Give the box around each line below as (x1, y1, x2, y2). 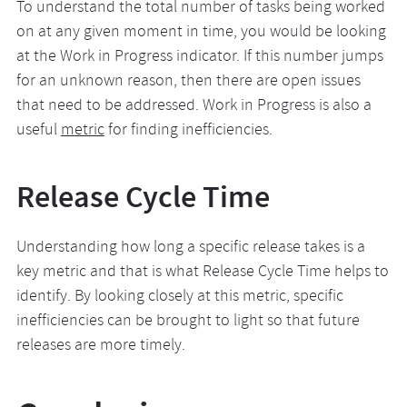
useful (15, 119, 61, 144)
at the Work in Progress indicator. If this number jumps (15, 45, 383, 70)
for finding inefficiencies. (104, 119, 273, 144)
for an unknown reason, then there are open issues (15, 70, 361, 94)
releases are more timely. (15, 334, 185, 359)
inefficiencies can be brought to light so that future (15, 310, 360, 334)
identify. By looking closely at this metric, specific (15, 285, 343, 310)
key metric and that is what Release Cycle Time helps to (15, 261, 389, 285)
